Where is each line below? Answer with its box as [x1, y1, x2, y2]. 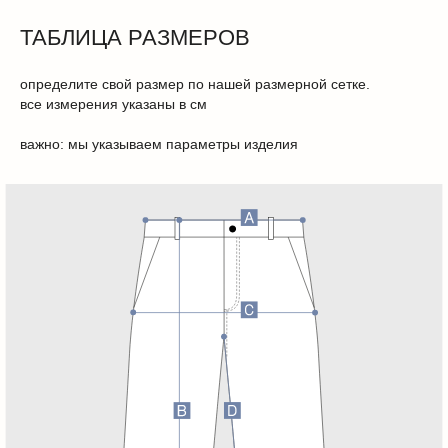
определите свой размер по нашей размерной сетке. [20, 75, 370, 92]
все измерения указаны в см [20, 95, 207, 112]
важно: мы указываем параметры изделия [20, 135, 298, 152]
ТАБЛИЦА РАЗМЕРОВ [20, 24, 250, 50]
